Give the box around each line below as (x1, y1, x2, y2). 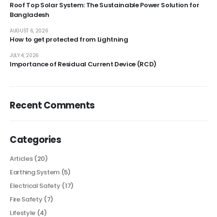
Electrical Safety (10, 181, 61, 190)
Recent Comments (10, 99, 95, 111)
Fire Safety (10, 194, 43, 204)
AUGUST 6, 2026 (10, 27, 48, 34)
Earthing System (10, 167, 60, 177)
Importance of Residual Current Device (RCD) (10, 59, 157, 69)
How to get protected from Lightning (10, 34, 128, 44)
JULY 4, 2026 (10, 51, 39, 59)
